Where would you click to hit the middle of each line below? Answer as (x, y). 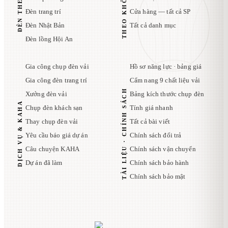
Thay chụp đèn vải (52, 122)
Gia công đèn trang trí (56, 80)
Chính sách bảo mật (158, 177)
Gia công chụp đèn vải (57, 67)
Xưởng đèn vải (46, 94)
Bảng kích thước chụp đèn (167, 94)
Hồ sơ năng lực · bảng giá (166, 67)
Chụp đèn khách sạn (54, 108)
